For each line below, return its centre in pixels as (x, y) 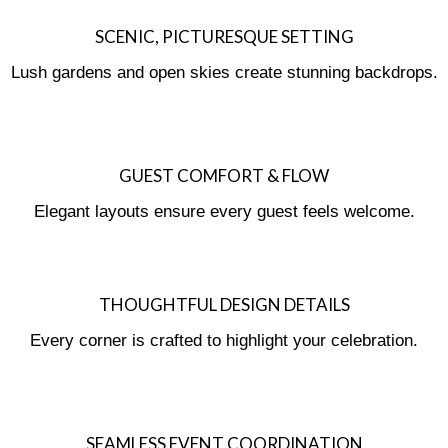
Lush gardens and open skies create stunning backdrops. (224, 72)
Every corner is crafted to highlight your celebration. (224, 340)
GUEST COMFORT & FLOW (224, 175)
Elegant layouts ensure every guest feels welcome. (224, 211)
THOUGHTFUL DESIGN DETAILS (224, 304)
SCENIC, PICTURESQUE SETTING (224, 36)
